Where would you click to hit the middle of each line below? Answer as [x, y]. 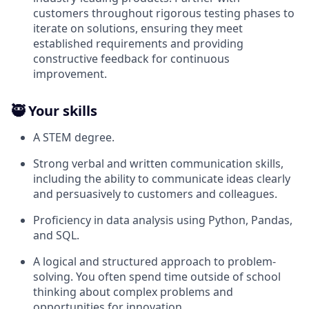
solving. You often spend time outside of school [157, 277]
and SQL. [56, 235]
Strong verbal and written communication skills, [158, 163]
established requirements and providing [138, 43]
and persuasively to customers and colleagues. [155, 194]
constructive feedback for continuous [131, 59]
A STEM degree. [74, 137]
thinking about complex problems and [133, 292]
